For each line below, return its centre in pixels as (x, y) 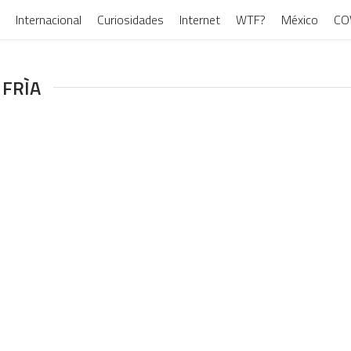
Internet (200, 20)
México (300, 20)
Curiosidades (130, 20)
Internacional (49, 20)
